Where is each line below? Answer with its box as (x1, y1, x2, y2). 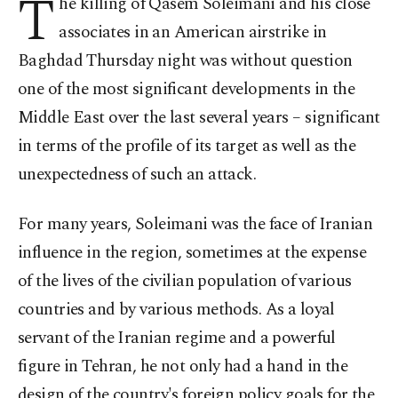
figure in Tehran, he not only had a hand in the (18, 354, 348, 379)
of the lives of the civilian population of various (18, 268, 352, 294)
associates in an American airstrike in (59, 20, 327, 45)
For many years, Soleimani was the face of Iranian (18, 211, 373, 237)
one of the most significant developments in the (18, 76, 355, 102)
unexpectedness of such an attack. (18, 162, 257, 187)
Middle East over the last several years (18, 105, 293, 131)
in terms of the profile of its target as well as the (18, 133, 356, 159)
